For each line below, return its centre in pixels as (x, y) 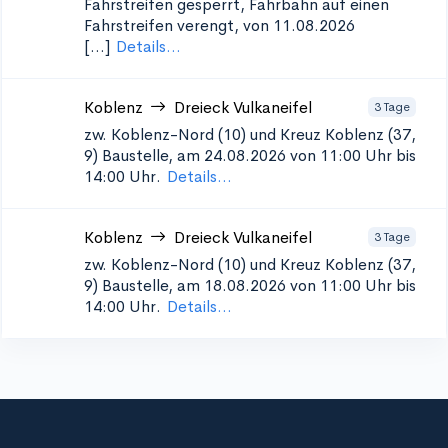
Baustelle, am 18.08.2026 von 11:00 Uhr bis (259, 285)
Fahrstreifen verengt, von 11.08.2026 (219, 25)
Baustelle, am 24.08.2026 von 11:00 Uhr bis (259, 155)
